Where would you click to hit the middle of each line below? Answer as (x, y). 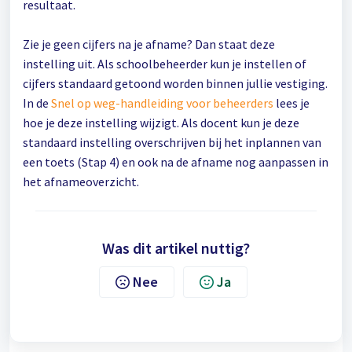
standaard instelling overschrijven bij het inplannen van (172, 142)
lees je (291, 103)
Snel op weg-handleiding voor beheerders (162, 103)
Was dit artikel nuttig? (176, 248)
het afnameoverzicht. (82, 181)
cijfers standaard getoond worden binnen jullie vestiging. (175, 83)
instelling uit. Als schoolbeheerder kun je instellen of (165, 64)
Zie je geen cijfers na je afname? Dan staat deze (149, 44)
